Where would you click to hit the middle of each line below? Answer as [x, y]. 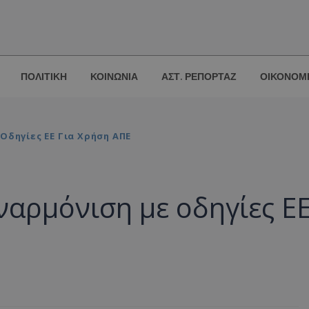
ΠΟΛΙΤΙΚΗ [44, 77]
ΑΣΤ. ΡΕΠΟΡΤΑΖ [199, 77]
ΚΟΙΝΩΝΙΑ [114, 77]
